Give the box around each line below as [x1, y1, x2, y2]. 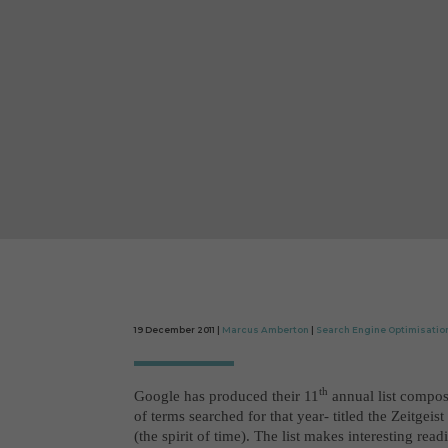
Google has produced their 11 [134, 387, 320, 404]
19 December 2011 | [134, 325, 223, 336]
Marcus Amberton [222, 325, 310, 336]
